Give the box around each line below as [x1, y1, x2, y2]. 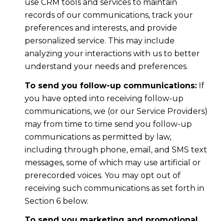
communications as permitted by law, [24, 132, 171, 142]
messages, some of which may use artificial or [24, 157, 201, 167]
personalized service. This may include [24, 36, 175, 46]
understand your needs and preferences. [24, 62, 188, 72]
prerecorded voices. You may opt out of [24, 170, 181, 180]
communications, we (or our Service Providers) [24, 106, 208, 116]
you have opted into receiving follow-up [24, 93, 184, 103]
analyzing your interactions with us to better [24, 49, 200, 59]
